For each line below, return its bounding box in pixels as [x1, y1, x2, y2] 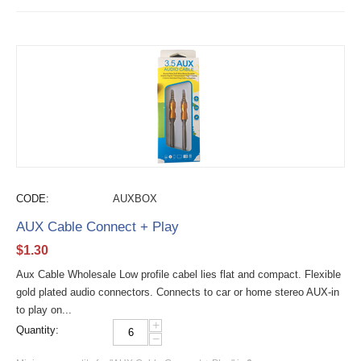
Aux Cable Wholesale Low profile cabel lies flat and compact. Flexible [16, 268, 341, 280]
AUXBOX [113, 193, 157, 205]
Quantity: [16, 324, 59, 336]
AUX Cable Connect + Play [16, 219, 179, 234]
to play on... [16, 304, 72, 316]
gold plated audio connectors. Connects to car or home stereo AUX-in [16, 286, 339, 298]
